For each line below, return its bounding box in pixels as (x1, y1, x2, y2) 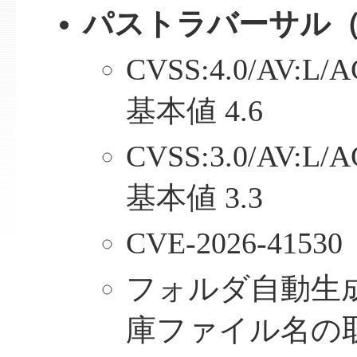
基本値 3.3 (126, 182, 264, 215)
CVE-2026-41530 (126, 227, 343, 261)
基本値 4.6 (126, 95, 264, 128)
